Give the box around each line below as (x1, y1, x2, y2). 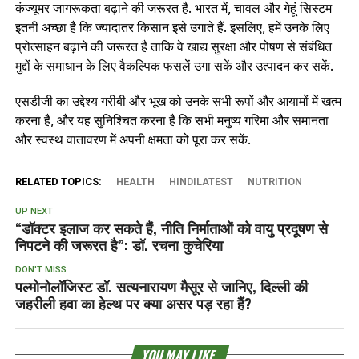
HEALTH (115, 175, 155, 188)
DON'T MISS (14, 264, 67, 275)
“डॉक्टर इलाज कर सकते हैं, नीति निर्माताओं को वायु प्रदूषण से (14, 216, 328, 238)
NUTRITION (247, 175, 302, 188)
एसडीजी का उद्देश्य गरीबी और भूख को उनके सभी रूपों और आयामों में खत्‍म (14, 92, 341, 109)
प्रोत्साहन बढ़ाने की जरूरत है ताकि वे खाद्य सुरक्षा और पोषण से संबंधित (14, 38, 332, 54)
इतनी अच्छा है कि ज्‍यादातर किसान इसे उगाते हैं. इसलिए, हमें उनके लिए (14, 18, 329, 35)
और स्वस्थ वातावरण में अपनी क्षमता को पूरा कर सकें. (14, 131, 251, 147)
